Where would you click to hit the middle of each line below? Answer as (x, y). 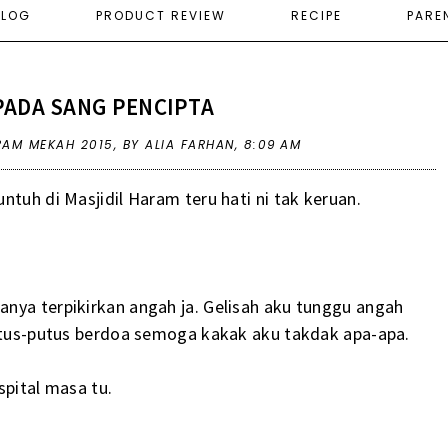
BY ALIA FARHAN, (183, 144)
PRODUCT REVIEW (161, 15)
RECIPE (316, 15)
